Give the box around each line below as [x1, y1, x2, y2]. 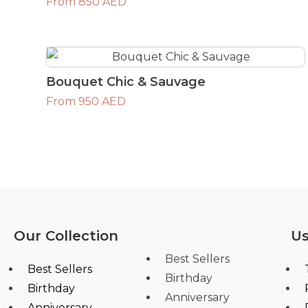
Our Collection [14, 227, 118, 244]
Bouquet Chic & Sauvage [46, 74, 206, 89]
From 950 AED [46, 94, 126, 108]
